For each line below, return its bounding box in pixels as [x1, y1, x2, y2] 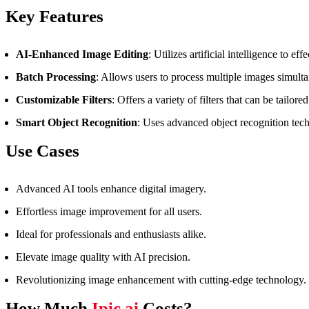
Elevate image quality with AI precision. [16, 251, 190, 263]
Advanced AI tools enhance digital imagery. [16, 183, 206, 195]
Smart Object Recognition [16, 117, 137, 129]
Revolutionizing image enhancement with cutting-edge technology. [16, 274, 306, 286]
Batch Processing [16, 71, 96, 83]
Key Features [6, 7, 103, 26]
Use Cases [6, 141, 79, 161]
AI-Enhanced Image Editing [16, 48, 148, 61]
